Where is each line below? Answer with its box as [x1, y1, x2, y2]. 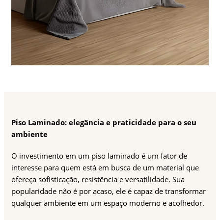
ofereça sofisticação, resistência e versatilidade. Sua [11, 174, 185, 185]
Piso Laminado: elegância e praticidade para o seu [11, 117, 196, 128]
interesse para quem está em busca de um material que [11, 163, 199, 173]
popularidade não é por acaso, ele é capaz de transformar [11, 186, 206, 196]
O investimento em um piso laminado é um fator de [11, 151, 187, 161]
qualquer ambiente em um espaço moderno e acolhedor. [11, 198, 206, 208]
